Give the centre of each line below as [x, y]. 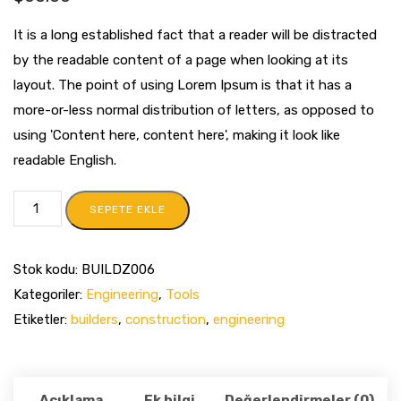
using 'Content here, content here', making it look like [177, 135]
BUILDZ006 [118, 269]
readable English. [65, 160]
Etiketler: [42, 320]
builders [94, 320]
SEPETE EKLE [128, 209]
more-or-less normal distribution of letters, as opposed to [194, 110]
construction [166, 320]
